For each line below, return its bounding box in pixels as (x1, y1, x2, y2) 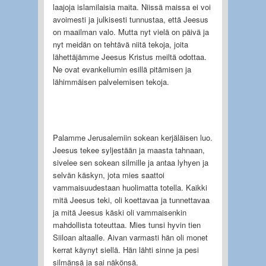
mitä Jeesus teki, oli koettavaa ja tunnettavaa (52, 194, 210, 205)
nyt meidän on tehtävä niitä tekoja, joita (52, 38, 188, 50)
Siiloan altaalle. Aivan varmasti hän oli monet (52, 231, 208, 243)
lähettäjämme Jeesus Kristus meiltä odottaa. (52, 50, 207, 62)
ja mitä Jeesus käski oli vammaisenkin (52, 206, 186, 218)
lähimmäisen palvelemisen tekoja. (52, 75, 169, 87)
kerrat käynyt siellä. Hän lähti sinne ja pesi (52, 243, 199, 255)
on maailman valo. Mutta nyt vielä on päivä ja (52, 26, 209, 37)
